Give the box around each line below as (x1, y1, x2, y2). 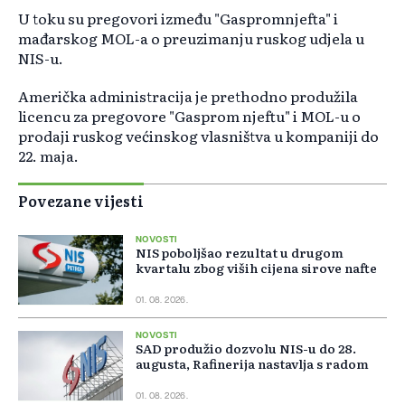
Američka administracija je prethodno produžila (18, 85, 358, 108)
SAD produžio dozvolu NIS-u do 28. (136, 339, 356, 358)
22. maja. (18, 145, 79, 167)
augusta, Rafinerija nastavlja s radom (136, 354, 369, 373)
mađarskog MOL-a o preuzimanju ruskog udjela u (18, 27, 364, 50)
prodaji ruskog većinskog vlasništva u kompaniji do (18, 125, 379, 147)
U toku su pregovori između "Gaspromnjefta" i (18, 7, 338, 30)
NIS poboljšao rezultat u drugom (136, 243, 344, 262)
